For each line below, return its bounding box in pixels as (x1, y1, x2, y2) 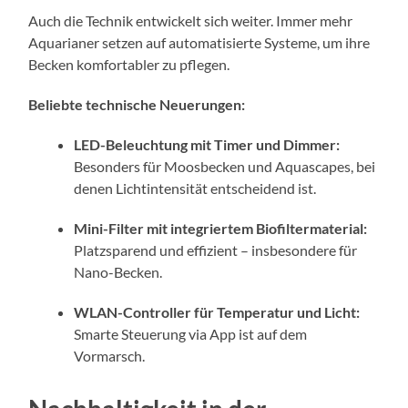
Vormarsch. (74, 346, 146, 364)
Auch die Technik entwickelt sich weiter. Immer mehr (28, 11, 353, 29)
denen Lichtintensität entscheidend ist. (74, 178, 317, 197)
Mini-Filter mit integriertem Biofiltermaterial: (74, 219, 368, 237)
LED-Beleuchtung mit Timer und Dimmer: (74, 135, 341, 153)
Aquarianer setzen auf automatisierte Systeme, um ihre (28, 33, 371, 51)
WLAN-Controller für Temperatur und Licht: (74, 302, 361, 321)
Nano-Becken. (74, 262, 163, 280)
